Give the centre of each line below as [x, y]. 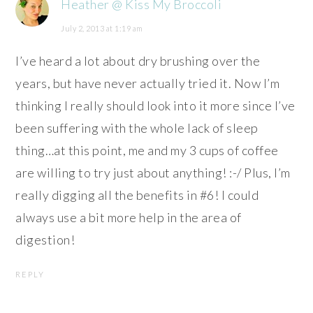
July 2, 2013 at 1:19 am [102, 28]
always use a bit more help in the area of [129, 217]
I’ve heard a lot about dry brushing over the [138, 60]
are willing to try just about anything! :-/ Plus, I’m [153, 172]
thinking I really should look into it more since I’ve [155, 105]
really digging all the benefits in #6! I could [137, 195]
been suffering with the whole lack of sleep [137, 128]
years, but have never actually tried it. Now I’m [148, 83]
